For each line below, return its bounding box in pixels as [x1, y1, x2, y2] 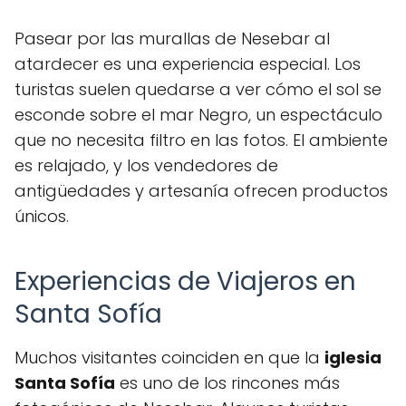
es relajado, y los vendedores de [14, 154, 278, 177]
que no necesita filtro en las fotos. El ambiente [14, 129, 388, 151]
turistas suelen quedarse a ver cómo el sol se [14, 78, 382, 101]
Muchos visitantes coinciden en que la [14, 346, 324, 369]
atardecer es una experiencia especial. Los [14, 53, 361, 75]
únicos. [14, 205, 69, 227]
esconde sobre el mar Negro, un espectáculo [14, 103, 382, 126]
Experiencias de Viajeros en [14, 264, 356, 299]
